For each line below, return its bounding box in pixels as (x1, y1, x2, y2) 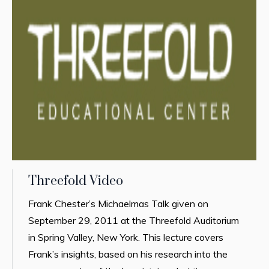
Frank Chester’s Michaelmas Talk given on (28, 198, 209, 210)
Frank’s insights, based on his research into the (28, 248, 228, 261)
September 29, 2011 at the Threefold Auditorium (28, 214, 240, 227)
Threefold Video (28, 173, 124, 190)
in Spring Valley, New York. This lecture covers (28, 231, 224, 244)
